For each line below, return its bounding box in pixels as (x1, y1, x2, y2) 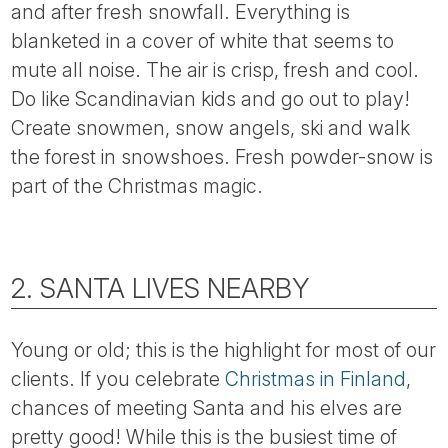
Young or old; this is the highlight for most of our (11, 337, 437, 362)
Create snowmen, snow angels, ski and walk (11, 116, 411, 140)
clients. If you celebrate (11, 366, 226, 391)
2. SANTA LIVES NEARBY (11, 271, 310, 305)
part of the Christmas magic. (11, 174, 264, 198)
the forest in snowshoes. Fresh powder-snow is (11, 145, 434, 169)
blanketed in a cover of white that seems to (11, 29, 395, 53)
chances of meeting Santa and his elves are (11, 395, 403, 420)
